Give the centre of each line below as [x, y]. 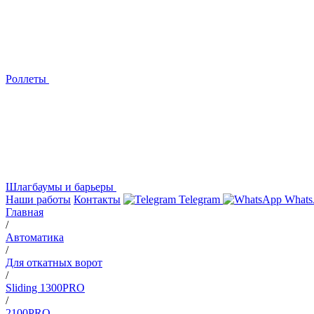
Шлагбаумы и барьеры [61, 187]
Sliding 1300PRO [45, 288]
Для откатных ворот [54, 262]
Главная [25, 212]
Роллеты [27, 79]
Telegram [199, 199]
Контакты [97, 199]
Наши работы [38, 199]
